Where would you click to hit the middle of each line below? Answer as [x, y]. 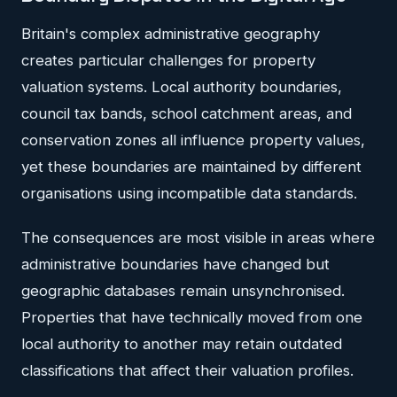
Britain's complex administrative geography [171, 34]
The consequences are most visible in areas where [198, 238]
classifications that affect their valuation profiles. [187, 371]
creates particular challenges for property [168, 61]
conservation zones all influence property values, [193, 140]
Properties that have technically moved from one [192, 318]
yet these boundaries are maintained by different [191, 167]
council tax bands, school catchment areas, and [187, 114]
